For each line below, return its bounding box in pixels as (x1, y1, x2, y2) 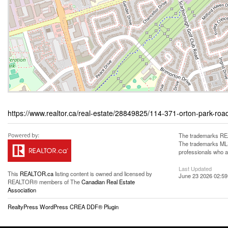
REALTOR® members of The (8, 178, 81, 186)
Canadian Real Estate (81, 178, 135, 186)
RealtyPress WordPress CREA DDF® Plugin (8, 203, 119, 211)
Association (8, 186, 36, 194)
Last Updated (179, 164, 212, 173)
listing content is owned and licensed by (53, 169, 152, 178)
